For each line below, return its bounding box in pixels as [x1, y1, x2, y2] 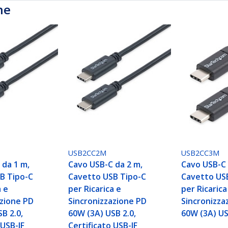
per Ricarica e [68, 183, 122, 195]
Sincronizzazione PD [68, 195, 147, 207]
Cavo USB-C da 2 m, [68, 159, 143, 170]
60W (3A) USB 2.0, [68, 208, 136, 219]
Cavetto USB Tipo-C [68, 171, 147, 183]
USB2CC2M [68, 148, 107, 158]
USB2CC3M [181, 148, 220, 158]
